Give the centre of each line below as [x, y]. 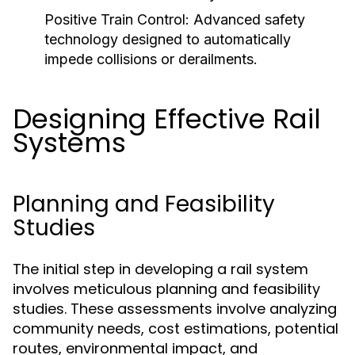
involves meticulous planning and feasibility [166, 289]
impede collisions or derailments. [151, 59]
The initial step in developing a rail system [160, 269]
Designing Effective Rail [167, 119]
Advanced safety [247, 19]
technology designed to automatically [168, 39]
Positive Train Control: [117, 19]
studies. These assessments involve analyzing [175, 309]
